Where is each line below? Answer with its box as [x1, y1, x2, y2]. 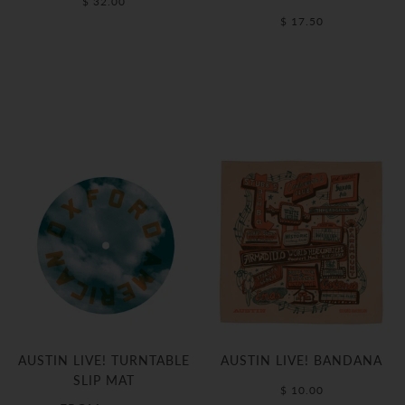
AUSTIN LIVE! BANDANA [221, 353, 382, 368]
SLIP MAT [72, 372, 135, 388]
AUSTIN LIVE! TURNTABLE [17, 353, 190, 368]
